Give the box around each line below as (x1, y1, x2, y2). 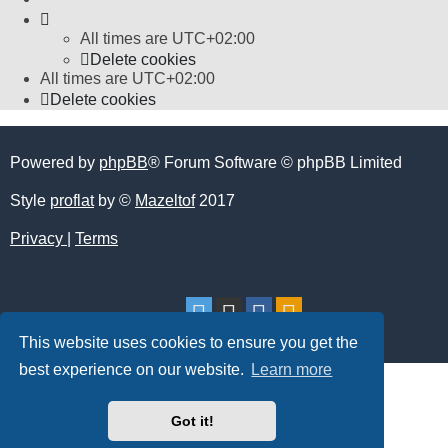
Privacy (10, 229, 63, 247)
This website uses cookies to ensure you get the (19, 333, 359, 351)
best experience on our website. (19, 361, 249, 379)
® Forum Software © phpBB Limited (148, 153, 402, 171)
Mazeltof (135, 191, 195, 209)
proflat (50, 191, 94, 209)
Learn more (251, 361, 333, 379)
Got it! (170, 413, 214, 430)
